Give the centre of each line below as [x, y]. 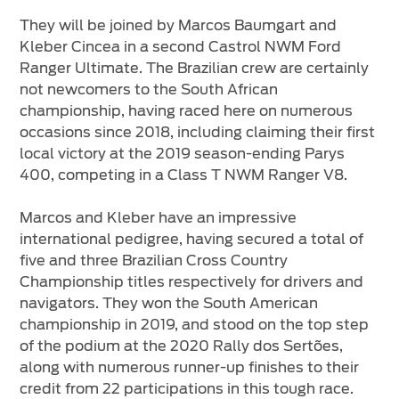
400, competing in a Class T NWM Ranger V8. [184, 175]
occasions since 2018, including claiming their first [198, 133]
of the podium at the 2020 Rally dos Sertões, [182, 346]
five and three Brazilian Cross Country [154, 261]
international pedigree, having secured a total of [192, 240]
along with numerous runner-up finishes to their [190, 368]
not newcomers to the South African [149, 90]
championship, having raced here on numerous [187, 111]
